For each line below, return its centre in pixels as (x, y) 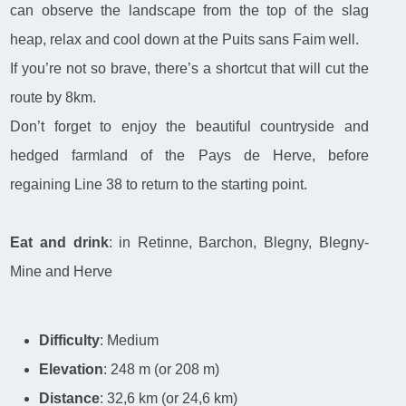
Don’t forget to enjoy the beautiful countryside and (189, 127)
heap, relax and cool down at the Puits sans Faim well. (187, 40)
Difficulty (70, 341)
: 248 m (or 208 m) (162, 370)
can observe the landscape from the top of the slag (189, 11)
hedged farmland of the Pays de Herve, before (189, 156)
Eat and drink (59, 243)
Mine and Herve (62, 272)
